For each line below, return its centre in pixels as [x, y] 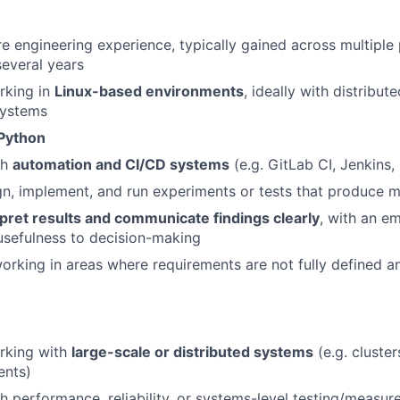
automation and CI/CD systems [121, 164]
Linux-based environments [149, 91]
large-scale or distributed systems [192, 352]
